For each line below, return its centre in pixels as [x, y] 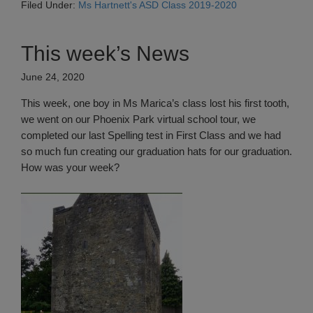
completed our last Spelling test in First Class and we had [151, 136]
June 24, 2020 [53, 77]
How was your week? [70, 168]
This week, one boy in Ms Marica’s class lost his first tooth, [155, 103]
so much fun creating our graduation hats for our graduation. [156, 152]
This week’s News [105, 54]
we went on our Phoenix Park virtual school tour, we [138, 119]
